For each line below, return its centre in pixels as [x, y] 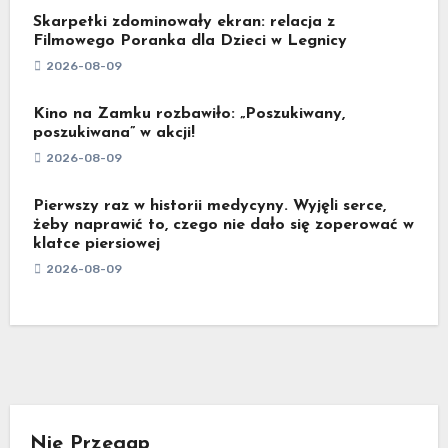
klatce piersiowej [96, 243]
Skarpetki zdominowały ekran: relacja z [183, 21]
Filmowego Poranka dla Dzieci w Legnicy [189, 40]
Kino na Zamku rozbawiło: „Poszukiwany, [188, 113]
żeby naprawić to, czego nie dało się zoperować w [223, 224]
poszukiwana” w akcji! [113, 132]
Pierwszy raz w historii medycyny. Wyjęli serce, [209, 205]
